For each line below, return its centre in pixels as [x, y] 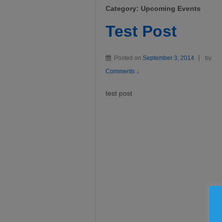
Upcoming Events [171, 8]
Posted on [128, 58]
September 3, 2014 [168, 58]
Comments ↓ [122, 72]
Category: [123, 8]
